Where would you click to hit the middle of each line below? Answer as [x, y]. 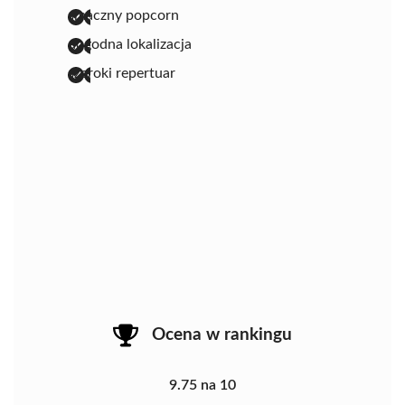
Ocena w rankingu [222, 335]
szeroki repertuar [122, 74]
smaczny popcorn [123, 16]
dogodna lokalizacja [130, 45]
